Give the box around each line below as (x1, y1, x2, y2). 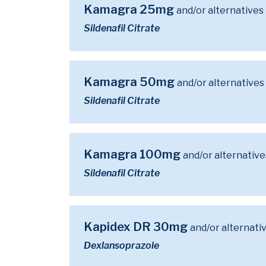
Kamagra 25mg (84, 2, 176, 17)
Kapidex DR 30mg (84, 220, 190, 234)
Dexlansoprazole (84, 240, 159, 251)
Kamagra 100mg (84, 147, 183, 161)
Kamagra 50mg (84, 75, 177, 89)
